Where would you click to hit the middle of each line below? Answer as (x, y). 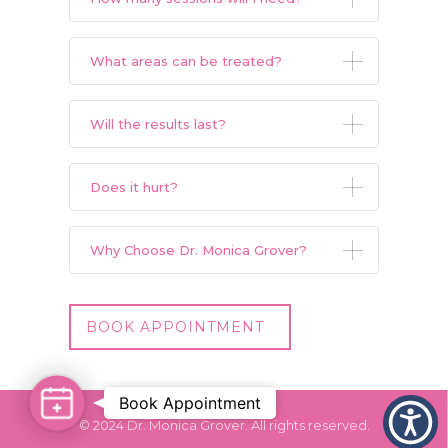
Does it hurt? (134, 187)
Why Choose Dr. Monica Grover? (198, 250)
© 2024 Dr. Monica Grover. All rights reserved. (224, 425)
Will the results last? (158, 124)
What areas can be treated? (186, 61)
